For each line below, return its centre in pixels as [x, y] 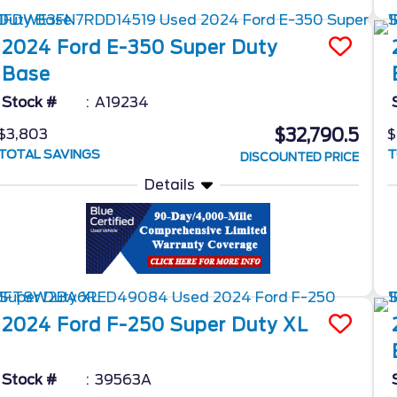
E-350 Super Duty [192, 47]
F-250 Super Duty [192, 325]
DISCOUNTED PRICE [300, 157]
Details [169, 184]
